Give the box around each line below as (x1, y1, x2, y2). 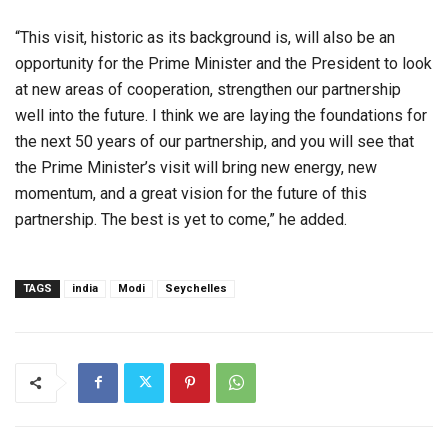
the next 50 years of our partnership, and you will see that (15, 131, 414, 151)
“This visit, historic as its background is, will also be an (15, 27, 395, 47)
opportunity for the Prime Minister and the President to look (15, 53, 432, 73)
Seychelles (165, 281, 227, 295)
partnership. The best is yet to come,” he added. (15, 209, 347, 229)
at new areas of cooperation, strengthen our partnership (15, 79, 401, 99)
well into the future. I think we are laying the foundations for (15, 105, 427, 125)
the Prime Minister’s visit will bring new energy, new (15, 157, 377, 177)
